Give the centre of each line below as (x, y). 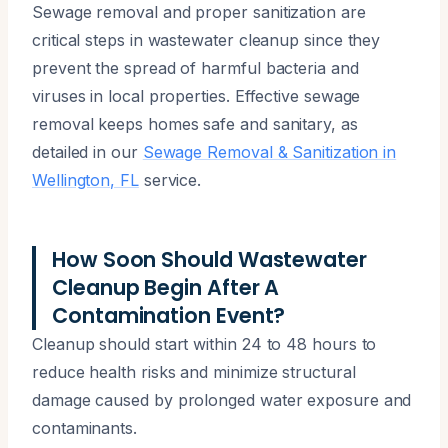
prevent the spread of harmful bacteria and (195, 67)
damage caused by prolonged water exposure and (222, 399)
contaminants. (84, 427)
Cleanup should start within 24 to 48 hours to (204, 343)
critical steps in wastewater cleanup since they (206, 39)
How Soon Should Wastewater (209, 259)
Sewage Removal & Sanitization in (269, 151)
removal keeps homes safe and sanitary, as (195, 123)
